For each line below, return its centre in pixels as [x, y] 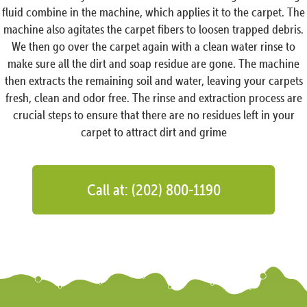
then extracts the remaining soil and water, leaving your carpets [153, 81]
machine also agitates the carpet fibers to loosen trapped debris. [153, 29]
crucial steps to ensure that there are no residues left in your [153, 115]
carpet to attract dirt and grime [153, 132]
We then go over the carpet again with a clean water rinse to [153, 47]
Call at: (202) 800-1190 [153, 190]
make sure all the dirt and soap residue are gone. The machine [153, 64]
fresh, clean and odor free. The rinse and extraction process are [153, 98]
